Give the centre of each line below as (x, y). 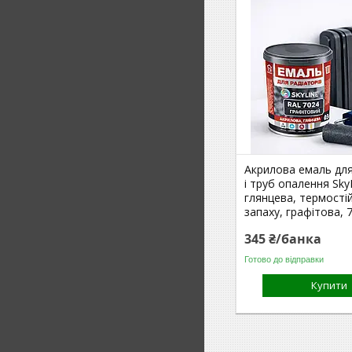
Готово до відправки (284, 259)
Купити (330, 285)
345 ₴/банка (283, 239)
